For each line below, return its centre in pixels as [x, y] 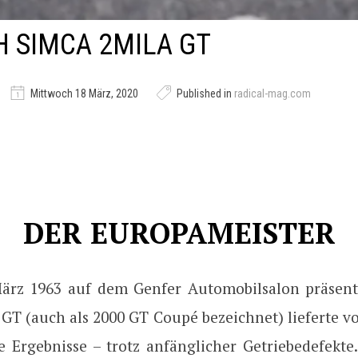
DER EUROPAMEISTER [179, 233]
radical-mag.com [272, 94]
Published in [204, 94]
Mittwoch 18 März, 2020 [84, 94]
